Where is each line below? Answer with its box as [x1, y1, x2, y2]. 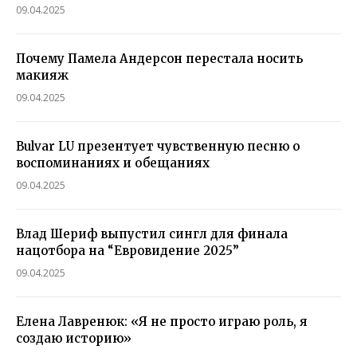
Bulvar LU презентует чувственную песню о [16, 139, 300, 155]
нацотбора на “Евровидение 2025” [16, 243, 239, 259]
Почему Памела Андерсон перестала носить [16, 51, 303, 67]
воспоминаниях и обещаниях [16, 155, 210, 171]
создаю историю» [16, 331, 131, 347]
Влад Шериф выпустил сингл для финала [16, 226, 288, 242]
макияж [16, 68, 69, 84]
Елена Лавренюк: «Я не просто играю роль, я [16, 314, 308, 330]
